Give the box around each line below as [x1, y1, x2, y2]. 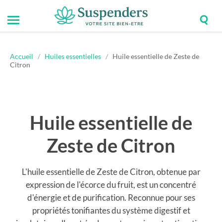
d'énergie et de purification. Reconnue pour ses [27, 192, 195, 203]
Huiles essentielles [45, 52, 101, 60]
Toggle [15, 22, 37, 32]
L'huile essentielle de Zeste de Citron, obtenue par [21, 166, 201, 177]
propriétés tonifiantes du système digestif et [32, 205, 190, 216]
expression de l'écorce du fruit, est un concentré [26, 179, 196, 190]
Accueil [10, 52, 33, 60]
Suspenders [101, 25, 138, 34]
